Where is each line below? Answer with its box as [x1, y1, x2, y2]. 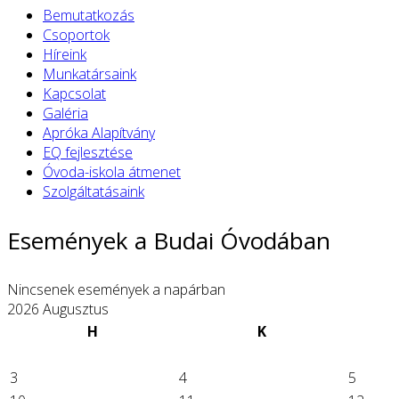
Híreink [43, 45, 86, 65]
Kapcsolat [43, 84, 106, 104]
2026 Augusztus [7, 299, 109, 320]
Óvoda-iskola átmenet [43, 162, 181, 183]
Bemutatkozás [43, 5, 134, 26]
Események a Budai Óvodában [7, 224, 330, 257]
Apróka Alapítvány [43, 123, 155, 143]
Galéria [43, 103, 88, 124]
